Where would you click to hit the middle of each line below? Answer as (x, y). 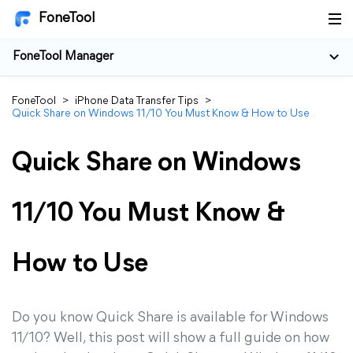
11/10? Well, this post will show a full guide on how (171, 338)
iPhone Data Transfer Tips (137, 101)
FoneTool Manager (63, 57)
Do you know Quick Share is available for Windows (170, 318)
